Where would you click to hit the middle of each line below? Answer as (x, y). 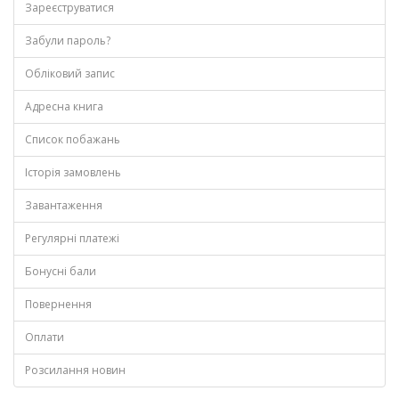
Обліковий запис (70, 73)
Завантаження (64, 205)
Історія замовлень (73, 172)
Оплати (45, 337)
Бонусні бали (61, 271)
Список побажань (73, 139)
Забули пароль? (68, 41)
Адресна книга (64, 106)
